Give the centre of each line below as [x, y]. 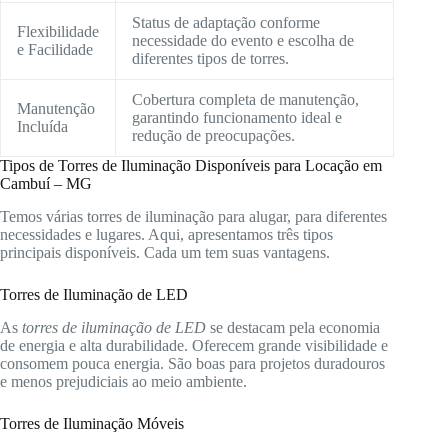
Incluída [42, 127]
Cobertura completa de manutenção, [245, 100]
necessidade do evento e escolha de [243, 41]
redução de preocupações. [213, 136]
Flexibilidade [58, 32]
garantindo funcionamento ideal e [237, 118]
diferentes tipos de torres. [210, 59]
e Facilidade [55, 50]
